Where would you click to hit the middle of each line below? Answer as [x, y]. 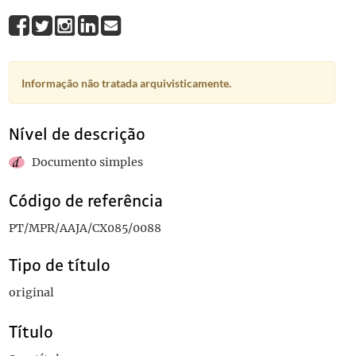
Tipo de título [59, 265]
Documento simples [87, 163]
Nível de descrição [77, 134]
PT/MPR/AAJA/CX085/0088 [85, 228]
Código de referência [85, 201]
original [31, 292]
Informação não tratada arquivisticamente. [126, 83]
